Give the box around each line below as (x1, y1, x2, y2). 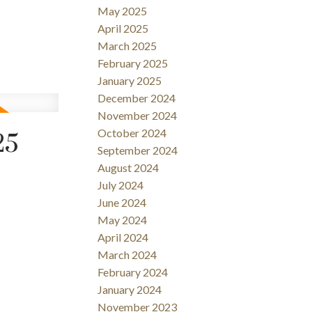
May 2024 (97, 213, 148, 227)
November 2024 (97, 109, 178, 123)
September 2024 (97, 143, 178, 157)
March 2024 (97, 248, 157, 262)
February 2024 (97, 265, 169, 279)
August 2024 (97, 161, 159, 175)
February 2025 (97, 56, 169, 70)
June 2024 (97, 196, 147, 210)
